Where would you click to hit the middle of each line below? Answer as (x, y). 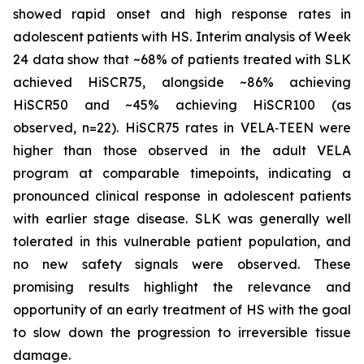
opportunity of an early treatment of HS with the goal (182, 310)
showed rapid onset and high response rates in (182, 14)
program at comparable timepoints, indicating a (182, 173)
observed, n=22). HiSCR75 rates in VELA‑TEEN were (182, 128)
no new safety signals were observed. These (182, 264)
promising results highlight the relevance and (182, 287)
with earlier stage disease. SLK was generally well (182, 219)
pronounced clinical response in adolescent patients (182, 196)
